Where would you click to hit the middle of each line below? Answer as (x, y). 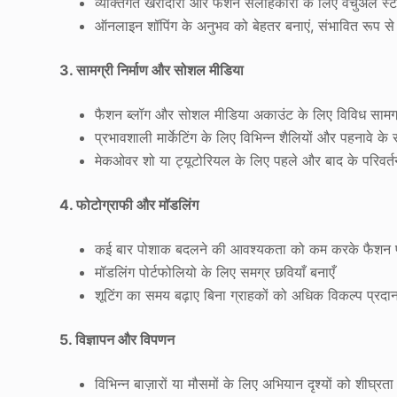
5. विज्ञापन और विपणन (117, 340)
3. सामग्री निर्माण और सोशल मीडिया (152, 70)
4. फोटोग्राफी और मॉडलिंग (129, 205)
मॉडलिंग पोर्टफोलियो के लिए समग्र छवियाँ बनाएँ (215, 272)
